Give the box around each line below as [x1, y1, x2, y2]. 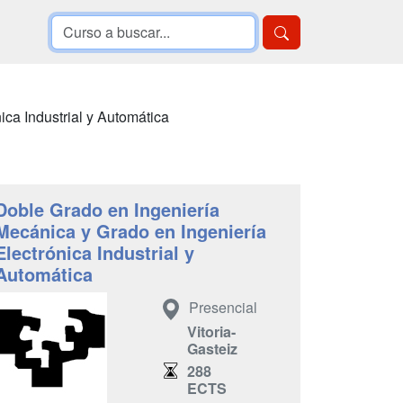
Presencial [189, 297, 257, 318]
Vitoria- [187, 320, 236, 342]
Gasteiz [187, 337, 237, 359]
